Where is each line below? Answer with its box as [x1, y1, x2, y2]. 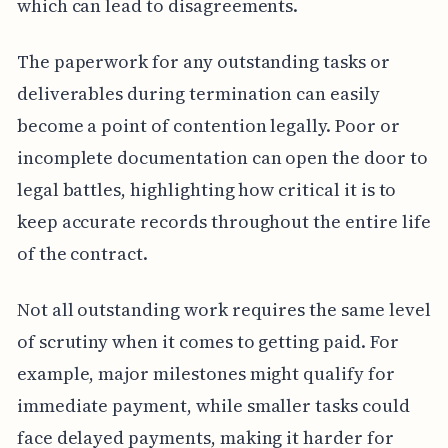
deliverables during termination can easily [16, 81, 380, 107]
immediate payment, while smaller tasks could [16, 393, 410, 419]
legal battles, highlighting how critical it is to [16, 177, 397, 203]
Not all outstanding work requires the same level [16, 297, 431, 323]
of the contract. [16, 241, 149, 267]
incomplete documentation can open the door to [16, 145, 428, 171]
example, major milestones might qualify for [16, 361, 395, 387]
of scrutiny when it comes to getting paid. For [16, 329, 399, 355]
